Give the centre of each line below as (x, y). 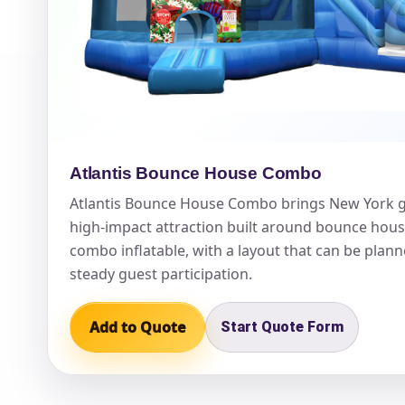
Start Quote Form (282, 327)
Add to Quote (137, 328)
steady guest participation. (161, 274)
